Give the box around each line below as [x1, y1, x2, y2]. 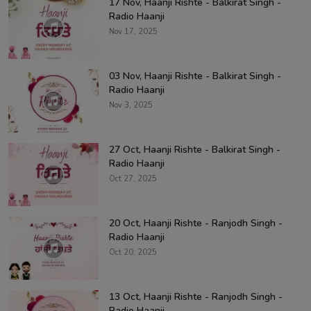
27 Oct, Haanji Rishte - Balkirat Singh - [109, 142, 280, 156]
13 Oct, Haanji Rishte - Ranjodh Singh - [109, 289, 283, 303]
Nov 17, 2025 [109, 26, 158, 37]
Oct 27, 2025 [109, 173, 157, 184]
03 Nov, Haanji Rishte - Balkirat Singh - [109, 69, 281, 83]
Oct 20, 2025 [109, 246, 157, 258]
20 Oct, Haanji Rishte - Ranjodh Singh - [109, 216, 283, 230]
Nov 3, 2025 [109, 99, 153, 110]
